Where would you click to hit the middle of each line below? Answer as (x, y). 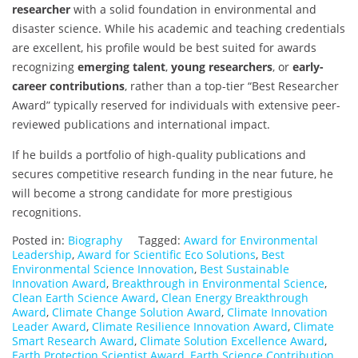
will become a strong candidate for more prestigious (152, 193)
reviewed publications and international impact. (141, 125)
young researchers (222, 67)
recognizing (45, 67)
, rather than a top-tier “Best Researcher (232, 86)
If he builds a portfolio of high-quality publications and (159, 155)
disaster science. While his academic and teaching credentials (179, 29)
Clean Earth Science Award (84, 298)
